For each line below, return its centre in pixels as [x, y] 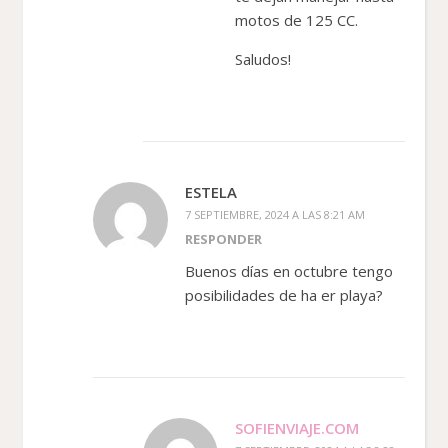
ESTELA [211, 191]
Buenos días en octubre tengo [289, 270]
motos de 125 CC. [296, 19]
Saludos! [263, 58]
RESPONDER [223, 238]
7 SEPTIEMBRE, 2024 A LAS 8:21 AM [275, 214]
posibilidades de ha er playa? [284, 294]
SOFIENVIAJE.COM [297, 427]
